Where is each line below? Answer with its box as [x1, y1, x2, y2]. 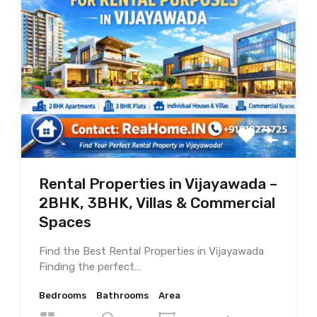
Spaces [39, 212, 91, 231]
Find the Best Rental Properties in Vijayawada [39, 244, 264, 258]
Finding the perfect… [39, 260, 141, 273]
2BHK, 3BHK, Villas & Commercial [39, 193, 275, 212]
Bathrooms [96, 289, 149, 301]
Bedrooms [39, 289, 86, 301]
